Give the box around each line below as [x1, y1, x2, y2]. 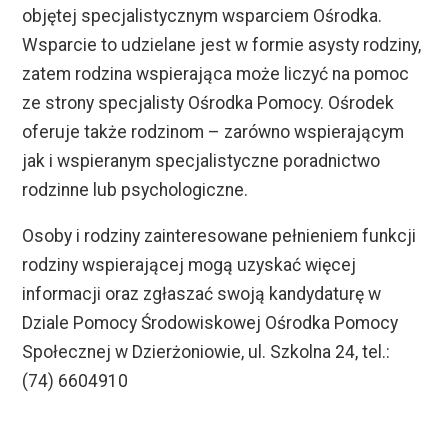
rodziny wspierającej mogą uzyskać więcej [22, 255, 357, 276]
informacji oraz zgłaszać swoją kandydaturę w [22, 284, 382, 305]
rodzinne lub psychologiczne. [22, 179, 249, 200]
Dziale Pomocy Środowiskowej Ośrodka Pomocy [22, 313, 399, 334]
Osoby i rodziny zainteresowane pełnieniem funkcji [22, 226, 417, 247]
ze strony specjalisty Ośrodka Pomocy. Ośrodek [22, 92, 395, 113]
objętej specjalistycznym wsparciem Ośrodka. [22, 5, 383, 26]
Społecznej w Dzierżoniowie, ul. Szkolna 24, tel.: [22, 342, 391, 363]
